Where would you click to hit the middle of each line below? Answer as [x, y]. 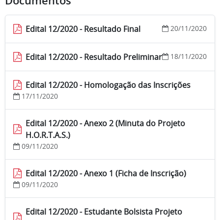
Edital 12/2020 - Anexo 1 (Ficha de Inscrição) [106, 174]
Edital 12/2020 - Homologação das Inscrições [108, 85]
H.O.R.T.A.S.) [48, 135]
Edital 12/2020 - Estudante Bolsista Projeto [104, 212]
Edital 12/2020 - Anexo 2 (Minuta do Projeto [105, 124]
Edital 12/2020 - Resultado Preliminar [94, 57]
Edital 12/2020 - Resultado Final [83, 29]
